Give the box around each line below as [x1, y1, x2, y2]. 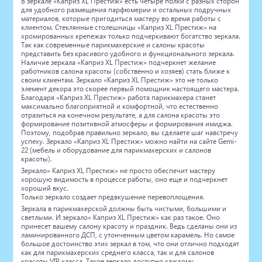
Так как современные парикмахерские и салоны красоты [21, 40, 205, 49]
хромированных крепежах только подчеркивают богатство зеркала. [21, 31, 241, 40]
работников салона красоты [21, 66, 112, 75]
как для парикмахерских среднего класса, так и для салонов [21, 247, 215, 257]
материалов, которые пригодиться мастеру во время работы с [21, 13, 222, 23]
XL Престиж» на [164, 22, 217, 32]
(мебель [30, 145, 56, 154]
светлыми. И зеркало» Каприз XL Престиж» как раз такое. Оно [21, 212, 220, 222]
